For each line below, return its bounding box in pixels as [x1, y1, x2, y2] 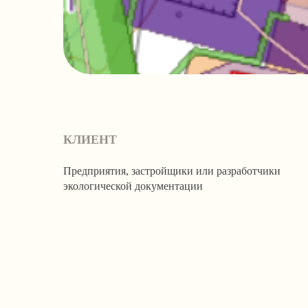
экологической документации [63, 179, 203, 192]
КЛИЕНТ [63, 132, 117, 146]
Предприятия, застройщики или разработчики [63, 164, 280, 177]
